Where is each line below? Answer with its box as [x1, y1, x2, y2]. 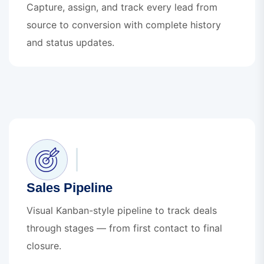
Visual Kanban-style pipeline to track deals [27, 204, 217, 217]
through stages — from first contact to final [27, 222, 222, 235]
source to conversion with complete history [27, 19, 221, 31]
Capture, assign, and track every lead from [27, 1, 217, 14]
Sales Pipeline [27, 180, 113, 196]
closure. [27, 240, 61, 252]
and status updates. [27, 37, 114, 49]
